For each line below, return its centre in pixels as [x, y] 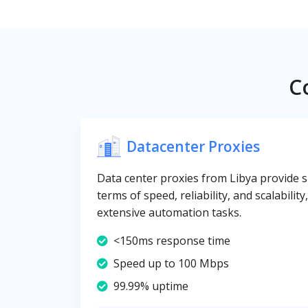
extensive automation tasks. [169, 212]
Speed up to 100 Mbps [171, 263]
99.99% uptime [151, 286]
